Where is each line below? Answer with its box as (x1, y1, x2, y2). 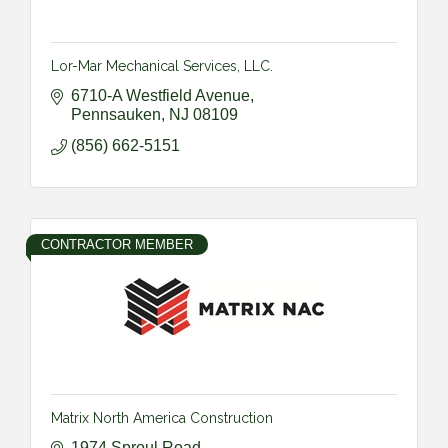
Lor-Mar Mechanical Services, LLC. (51, 57, 273, 74)
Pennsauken (71, 105, 161, 123)
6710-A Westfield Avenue (71, 86, 250, 104)
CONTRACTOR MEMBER (41, 236, 193, 252)
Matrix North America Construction (51, 409, 273, 426)
